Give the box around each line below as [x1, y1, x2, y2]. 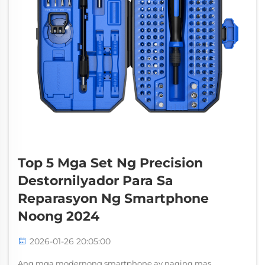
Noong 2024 [18, 208, 99, 224]
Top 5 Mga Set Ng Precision [18, 155, 203, 171]
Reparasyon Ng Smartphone [18, 190, 209, 206]
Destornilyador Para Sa [18, 173, 173, 189]
